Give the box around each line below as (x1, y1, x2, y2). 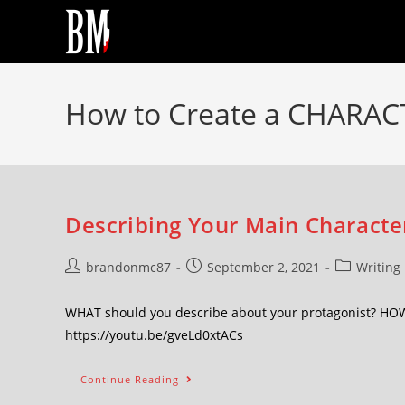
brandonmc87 (86, 259, 171, 276)
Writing (356, 259, 400, 276)
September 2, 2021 (207, 259, 320, 276)
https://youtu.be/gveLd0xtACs (65, 326, 243, 344)
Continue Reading (80, 372, 179, 386)
